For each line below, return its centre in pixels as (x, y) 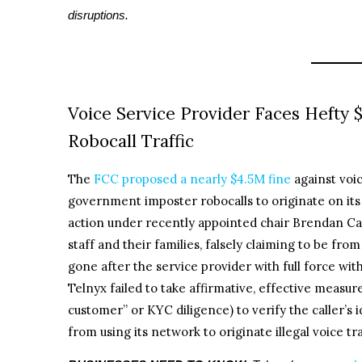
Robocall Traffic (131, 141)
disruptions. (98, 15)
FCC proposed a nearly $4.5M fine (192, 179)
